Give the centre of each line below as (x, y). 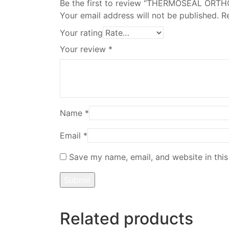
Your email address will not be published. (139, 15)
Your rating (81, 32)
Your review (84, 49)
